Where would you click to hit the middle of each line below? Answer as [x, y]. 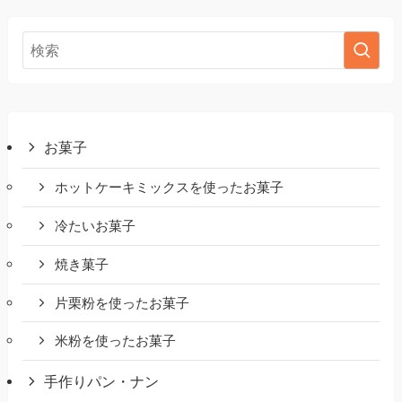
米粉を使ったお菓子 [116, 341]
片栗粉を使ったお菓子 [122, 303]
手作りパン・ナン [102, 382]
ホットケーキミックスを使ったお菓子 [170, 188]
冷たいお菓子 [96, 227]
